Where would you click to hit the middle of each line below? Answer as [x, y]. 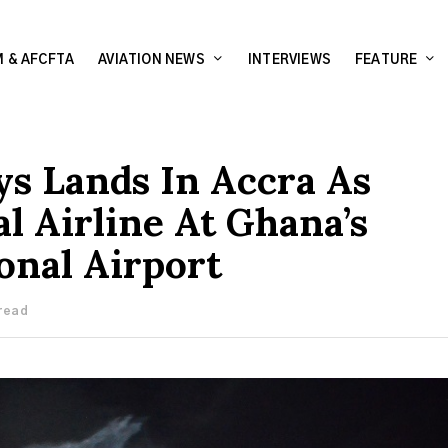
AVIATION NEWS [151, 60]
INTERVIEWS [289, 60]
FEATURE [386, 60]
